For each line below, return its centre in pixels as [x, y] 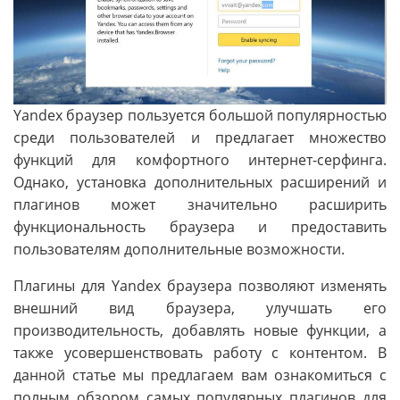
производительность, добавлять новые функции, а [200, 330]
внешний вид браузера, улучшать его [200, 308]
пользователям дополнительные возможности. [179, 249]
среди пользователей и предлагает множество [200, 137]
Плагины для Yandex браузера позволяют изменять [200, 285]
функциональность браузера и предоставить [200, 226]
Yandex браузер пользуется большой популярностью [200, 115]
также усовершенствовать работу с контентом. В [200, 352]
